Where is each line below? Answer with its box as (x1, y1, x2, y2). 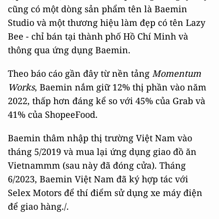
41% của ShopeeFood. (8, 109, 98, 120)
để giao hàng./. (8, 200, 69, 212)
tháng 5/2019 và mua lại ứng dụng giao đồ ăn (8, 146, 197, 157)
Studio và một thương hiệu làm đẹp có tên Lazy (8, 17, 205, 28)
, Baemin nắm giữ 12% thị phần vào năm (35, 81, 206, 93)
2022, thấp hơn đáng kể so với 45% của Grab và (8, 95, 205, 107)
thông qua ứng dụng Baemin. (8, 44, 131, 56)
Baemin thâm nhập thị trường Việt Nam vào (8, 132, 192, 144)
